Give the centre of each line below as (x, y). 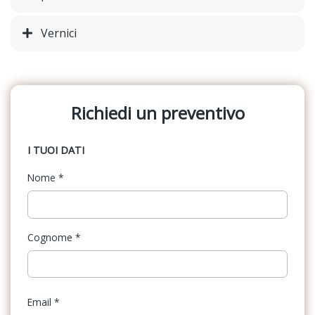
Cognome (51, 237)
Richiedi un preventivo (157, 113)
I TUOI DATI (56, 150)
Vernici (59, 33)
